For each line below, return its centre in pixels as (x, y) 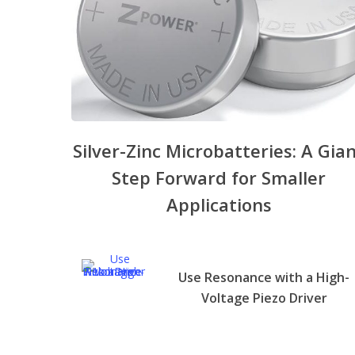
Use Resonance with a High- (264, 277)
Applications (219, 204)
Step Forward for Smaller (219, 177)
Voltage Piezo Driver (264, 298)
